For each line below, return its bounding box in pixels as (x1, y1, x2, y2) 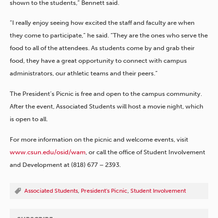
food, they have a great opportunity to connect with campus (10, 57, 187, 65)
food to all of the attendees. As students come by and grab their (10, 44, 195, 52)
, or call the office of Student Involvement (86, 148, 205, 156)
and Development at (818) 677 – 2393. (10, 161, 121, 168)
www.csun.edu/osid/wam (10, 148, 86, 156)
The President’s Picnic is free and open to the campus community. (10, 90, 202, 97)
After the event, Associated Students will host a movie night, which (10, 102, 203, 110)
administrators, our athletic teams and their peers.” (10, 70, 158, 77)
